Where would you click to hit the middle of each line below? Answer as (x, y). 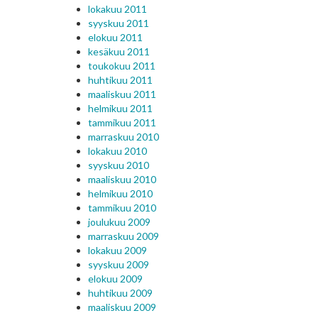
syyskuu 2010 (118, 165)
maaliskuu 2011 (122, 94)
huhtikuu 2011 (120, 80)
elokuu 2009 (115, 279)
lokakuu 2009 (117, 250)
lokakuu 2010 (117, 151)
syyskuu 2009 (118, 264)
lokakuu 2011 (117, 9)
